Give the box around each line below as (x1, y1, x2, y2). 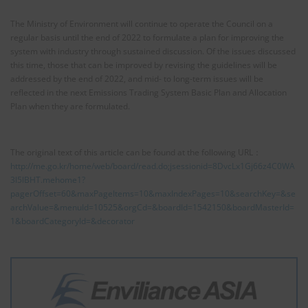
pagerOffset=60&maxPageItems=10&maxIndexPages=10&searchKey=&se (10, 187, 296, 199)
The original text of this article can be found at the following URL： (10, 146, 261, 158)
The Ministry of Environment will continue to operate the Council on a (10, 18, 273, 30)
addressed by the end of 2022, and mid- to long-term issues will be (10, 73, 263, 85)
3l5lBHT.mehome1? (10, 173, 85, 186)
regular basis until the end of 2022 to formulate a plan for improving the (10, 32, 284, 44)
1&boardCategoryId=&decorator (10, 214, 135, 227)
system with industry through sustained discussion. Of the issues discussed (10, 45, 296, 58)
